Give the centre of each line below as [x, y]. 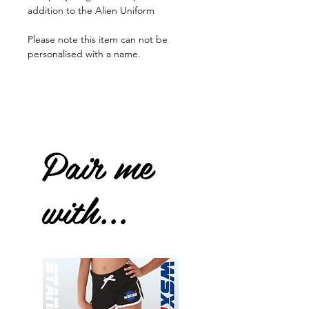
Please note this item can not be [98, 40]
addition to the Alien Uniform [91, 11]
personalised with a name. [84, 54]
